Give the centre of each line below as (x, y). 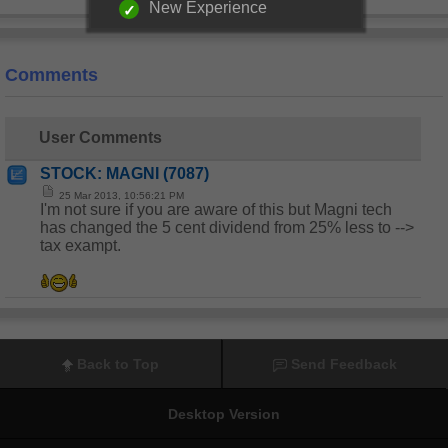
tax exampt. (80, 245)
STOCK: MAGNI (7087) (124, 173)
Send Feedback (343, 364)
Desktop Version (224, 414)
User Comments (100, 137)
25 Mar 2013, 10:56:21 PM (120, 195)
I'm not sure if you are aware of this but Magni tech (216, 209)
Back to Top (118, 364)
